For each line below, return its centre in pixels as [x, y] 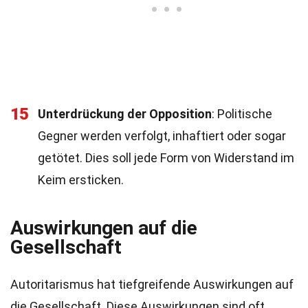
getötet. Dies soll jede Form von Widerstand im [166, 158]
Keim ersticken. [81, 180]
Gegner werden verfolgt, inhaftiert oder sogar [162, 136]
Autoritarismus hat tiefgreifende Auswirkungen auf [152, 284]
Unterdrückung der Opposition [125, 114]
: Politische [242, 114]
